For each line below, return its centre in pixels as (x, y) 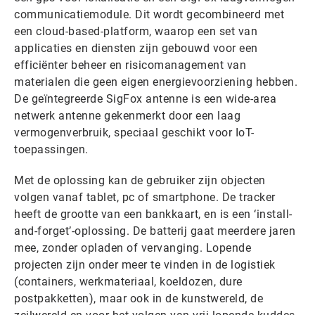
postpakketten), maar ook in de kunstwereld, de (139, 298)
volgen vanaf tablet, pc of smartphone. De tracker (145, 197)
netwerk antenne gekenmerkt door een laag (127, 116)
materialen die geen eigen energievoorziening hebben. (156, 82)
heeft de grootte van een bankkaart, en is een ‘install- (153, 214)
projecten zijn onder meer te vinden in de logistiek (145, 265)
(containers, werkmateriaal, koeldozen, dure (128, 282)
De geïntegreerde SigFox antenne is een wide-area (145, 99)
